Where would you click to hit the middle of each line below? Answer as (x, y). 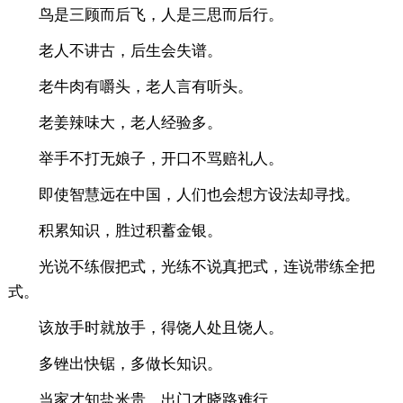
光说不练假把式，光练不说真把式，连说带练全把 (206, 266)
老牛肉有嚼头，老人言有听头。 (145, 86)
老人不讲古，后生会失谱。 (130, 50)
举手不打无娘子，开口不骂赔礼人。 (161, 158)
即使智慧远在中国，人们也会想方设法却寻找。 (199, 194)
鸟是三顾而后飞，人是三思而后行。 (161, 14)
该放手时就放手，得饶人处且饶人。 (161, 327)
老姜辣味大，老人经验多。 (130, 122)
